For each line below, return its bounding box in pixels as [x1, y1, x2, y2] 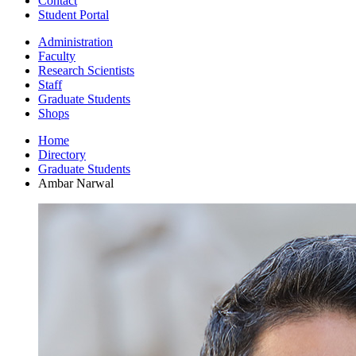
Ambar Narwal [38, 176, 114, 190]
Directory [38, 147, 86, 161]
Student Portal [38, 7, 109, 21]
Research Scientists [38, 63, 134, 77]
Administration [38, 34, 113, 48]
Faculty [38, 48, 75, 63]
